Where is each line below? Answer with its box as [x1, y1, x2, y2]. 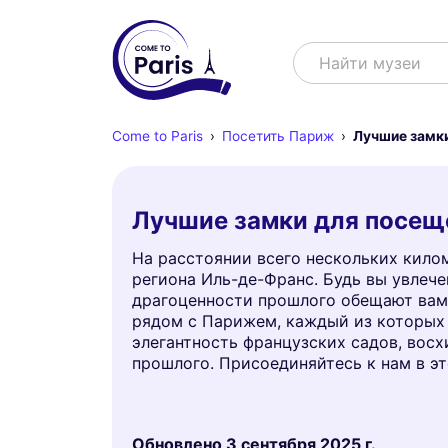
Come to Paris [112, 128, 203, 144]
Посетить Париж [221, 128, 334, 144]
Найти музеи [319, 53, 421, 73]
